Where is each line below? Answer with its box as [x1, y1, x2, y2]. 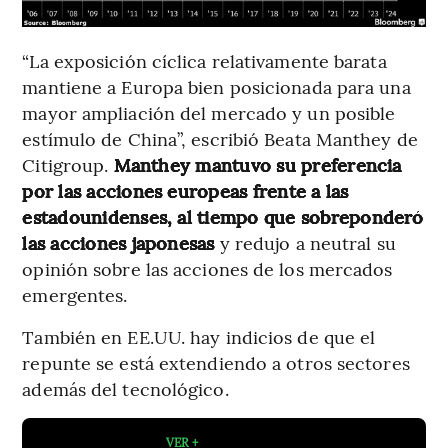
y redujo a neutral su [214, 230, 396, 256]
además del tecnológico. [22, 376, 229, 402]
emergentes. [22, 282, 128, 308]
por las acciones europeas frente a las [22, 178, 349, 204]
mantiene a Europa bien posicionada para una [22, 74, 411, 100]
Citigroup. [22, 152, 114, 178]
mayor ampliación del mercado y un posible [22, 100, 396, 126]
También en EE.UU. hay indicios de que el [22, 324, 376, 350]
